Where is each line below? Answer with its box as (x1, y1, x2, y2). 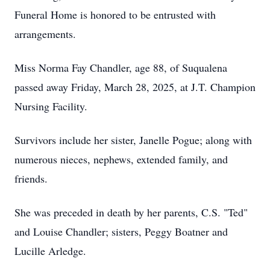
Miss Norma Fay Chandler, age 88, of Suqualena (14, 60, 227, 75)
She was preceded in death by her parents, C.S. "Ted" (14, 205, 248, 219)
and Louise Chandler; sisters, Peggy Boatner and (14, 224, 228, 239)
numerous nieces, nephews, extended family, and (14, 152, 228, 166)
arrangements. (14, 27, 76, 41)
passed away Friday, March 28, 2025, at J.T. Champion (14, 80, 256, 94)
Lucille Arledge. (14, 243, 86, 258)
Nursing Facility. (14, 99, 87, 113)
